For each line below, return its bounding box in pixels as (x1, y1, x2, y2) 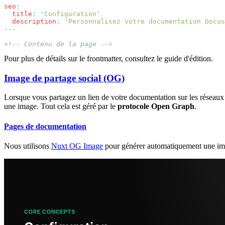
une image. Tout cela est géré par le (4, 102, 118, 111)
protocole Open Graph (118, 102, 194, 111)
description (4, 17, 56, 25)
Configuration (44, 10, 96, 18)
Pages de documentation (4, 122, 86, 131)
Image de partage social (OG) (4, 72, 125, 83)
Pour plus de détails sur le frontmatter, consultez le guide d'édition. (4, 54, 213, 63)
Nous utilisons (4, 141, 51, 150)
